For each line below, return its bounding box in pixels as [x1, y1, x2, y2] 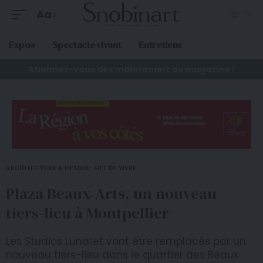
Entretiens [139, 38, 183, 51]
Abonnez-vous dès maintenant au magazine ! [28, 63, 235, 75]
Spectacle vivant [52, 38, 122, 51]
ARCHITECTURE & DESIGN [6, 164, 89, 173]
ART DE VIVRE [93, 164, 137, 173]
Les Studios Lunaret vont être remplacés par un [6, 234, 246, 249]
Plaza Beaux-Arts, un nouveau [6, 183, 217, 205]
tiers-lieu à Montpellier [6, 203, 169, 224]
